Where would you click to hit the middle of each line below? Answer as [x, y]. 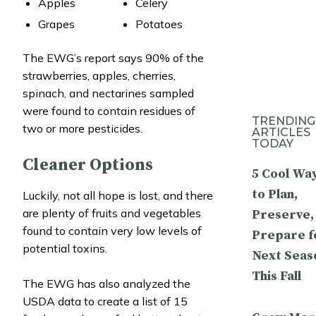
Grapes [57, 24]
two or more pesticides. [83, 128]
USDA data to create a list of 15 [105, 301]
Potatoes [159, 24]
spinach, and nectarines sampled [108, 93]
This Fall [276, 276]
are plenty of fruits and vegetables [112, 213]
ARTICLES [281, 132]
